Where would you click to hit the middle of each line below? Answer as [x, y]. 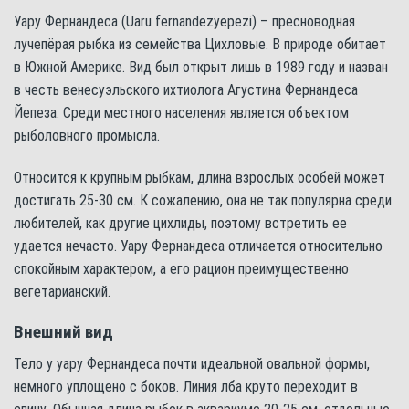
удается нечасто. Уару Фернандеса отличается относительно [198, 246]
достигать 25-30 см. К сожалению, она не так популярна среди [203, 200]
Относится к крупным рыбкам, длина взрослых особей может [199, 177]
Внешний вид [63, 332]
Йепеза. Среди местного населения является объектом [181, 112]
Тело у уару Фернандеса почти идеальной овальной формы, [192, 363]
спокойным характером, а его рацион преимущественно [181, 268]
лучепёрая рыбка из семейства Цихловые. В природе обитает [200, 44]
